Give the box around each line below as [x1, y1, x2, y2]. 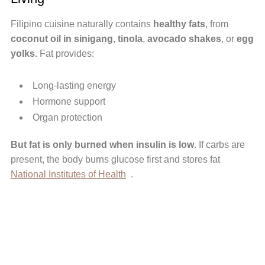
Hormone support [32, 96, 105, 107]
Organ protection [32, 112, 102, 123]
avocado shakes [147, 34, 221, 44]
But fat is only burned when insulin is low [10, 140, 194, 150]
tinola [117, 34, 143, 44]
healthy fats [153, 19, 205, 30]
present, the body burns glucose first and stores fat [10, 154, 220, 165]
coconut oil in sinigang [10, 34, 113, 44]
